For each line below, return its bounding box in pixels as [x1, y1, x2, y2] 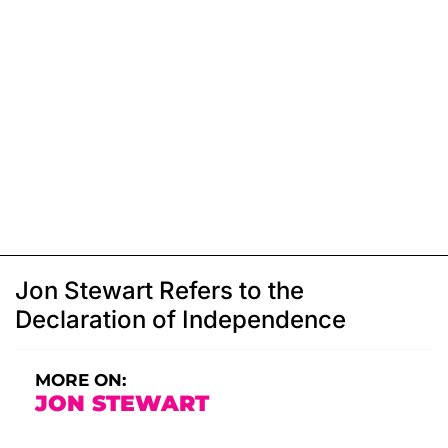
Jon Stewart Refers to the [15, 276, 304, 306]
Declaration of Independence [15, 305, 346, 335]
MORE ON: [35, 370, 126, 391]
